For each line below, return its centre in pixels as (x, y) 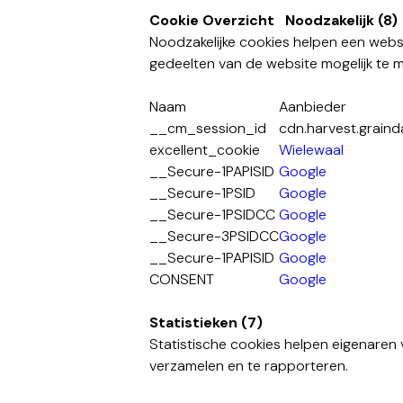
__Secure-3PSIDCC (215, 236)
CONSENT (182, 279)
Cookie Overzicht (212, 20)
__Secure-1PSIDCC (213, 215)
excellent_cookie (205, 150)
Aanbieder (313, 107)
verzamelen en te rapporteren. (249, 366)
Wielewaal (312, 150)
